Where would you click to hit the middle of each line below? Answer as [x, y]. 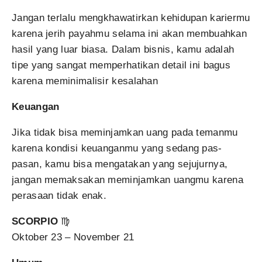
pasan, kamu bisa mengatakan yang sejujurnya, [120, 164]
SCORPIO [35, 221]
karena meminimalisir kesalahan [85, 81]
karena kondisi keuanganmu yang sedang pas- [117, 148]
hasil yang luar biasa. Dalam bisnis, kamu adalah [123, 49]
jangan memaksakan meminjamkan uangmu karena [127, 180]
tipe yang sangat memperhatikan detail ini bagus [121, 65]
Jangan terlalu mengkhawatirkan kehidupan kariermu [131, 18]
